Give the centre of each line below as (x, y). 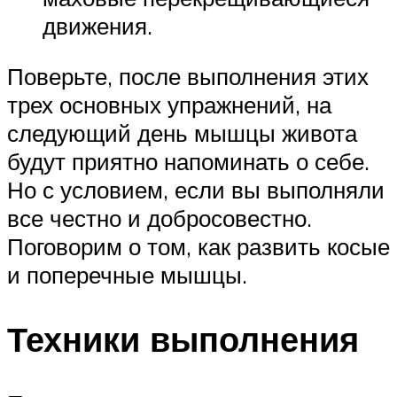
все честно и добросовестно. (160, 218)
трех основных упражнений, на (169, 105)
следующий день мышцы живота (182, 133)
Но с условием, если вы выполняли (196, 190)
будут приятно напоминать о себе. (188, 162)
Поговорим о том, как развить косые (198, 247)
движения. (97, 25)
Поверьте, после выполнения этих (188, 77)
